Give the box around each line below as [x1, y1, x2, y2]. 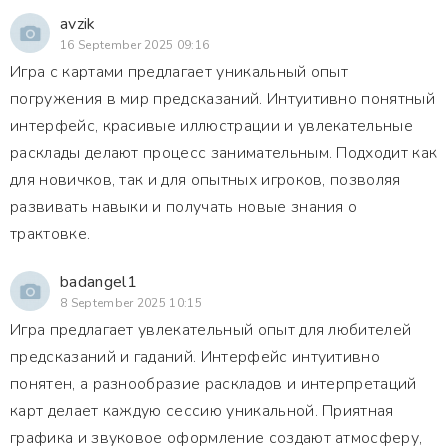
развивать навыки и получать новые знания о [10, 196, 358, 218]
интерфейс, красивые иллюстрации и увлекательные [10, 115, 414, 137]
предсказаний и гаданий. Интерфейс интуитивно [10, 346, 381, 368]
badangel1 [60, 271, 137, 293]
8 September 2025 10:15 [60, 295, 203, 311]
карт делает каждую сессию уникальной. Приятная [10, 400, 394, 422]
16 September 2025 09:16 [60, 37, 210, 53]
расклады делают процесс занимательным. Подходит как [10, 142, 438, 164]
